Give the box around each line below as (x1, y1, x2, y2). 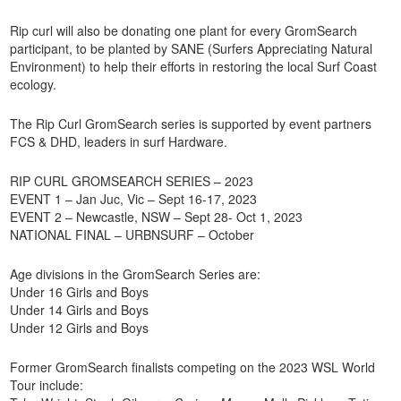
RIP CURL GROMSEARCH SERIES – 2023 (10, 171, 254, 190)
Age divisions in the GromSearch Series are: (10, 264, 261, 283)
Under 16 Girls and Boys (10, 282, 149, 301)
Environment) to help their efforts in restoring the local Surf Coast (10, 56, 378, 75)
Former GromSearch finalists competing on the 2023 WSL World (10, 357, 376, 376)
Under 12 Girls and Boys (10, 318, 149, 337)
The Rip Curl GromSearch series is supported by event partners (10, 114, 372, 132)
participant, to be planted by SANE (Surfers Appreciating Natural (10, 38, 373, 57)
